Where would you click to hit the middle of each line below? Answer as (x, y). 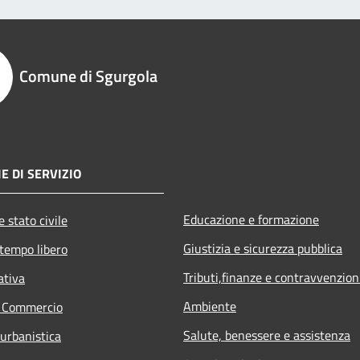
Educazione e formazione (251, 220)
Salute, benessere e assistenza (267, 335)
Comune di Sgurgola (88, 76)
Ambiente (210, 307)
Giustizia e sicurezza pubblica (263, 249)
